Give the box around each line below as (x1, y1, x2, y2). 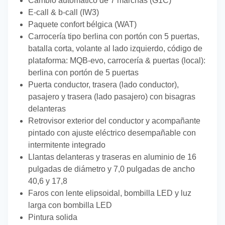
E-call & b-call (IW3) (28, 8, 99, 17)
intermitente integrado (28, 141, 105, 150)
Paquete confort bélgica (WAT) (28, 20, 137, 29)
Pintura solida (28, 213, 77, 222)
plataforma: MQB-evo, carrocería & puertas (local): (28, 56, 205, 65)
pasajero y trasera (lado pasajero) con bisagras (28, 92, 195, 101)
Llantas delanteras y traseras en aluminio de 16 (28, 153, 196, 162)
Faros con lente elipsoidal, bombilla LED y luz (28, 189, 191, 198)
